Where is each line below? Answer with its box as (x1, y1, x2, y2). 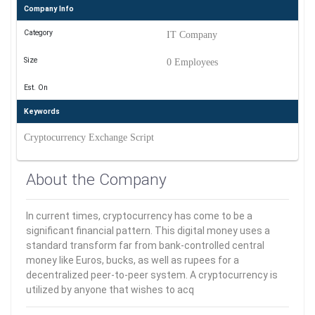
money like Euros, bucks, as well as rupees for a (26, 255, 239, 266)
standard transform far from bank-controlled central (26, 240, 264, 251)
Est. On (23, 83, 48, 92)
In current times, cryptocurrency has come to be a (26, 210, 252, 221)
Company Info (23, 4, 74, 13)
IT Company (166, 30, 217, 40)
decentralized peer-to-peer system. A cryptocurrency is (26, 269, 278, 281)
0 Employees (166, 57, 218, 67)
